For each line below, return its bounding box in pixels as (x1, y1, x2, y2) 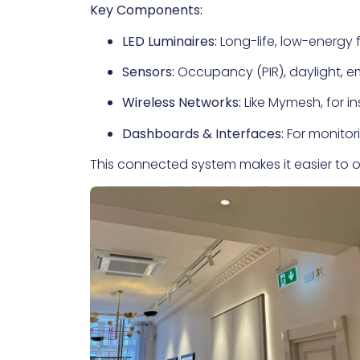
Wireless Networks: (122, 93, 241, 112)
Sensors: (122, 62, 174, 81)
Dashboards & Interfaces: (122, 124, 284, 143)
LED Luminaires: (122, 31, 217, 51)
